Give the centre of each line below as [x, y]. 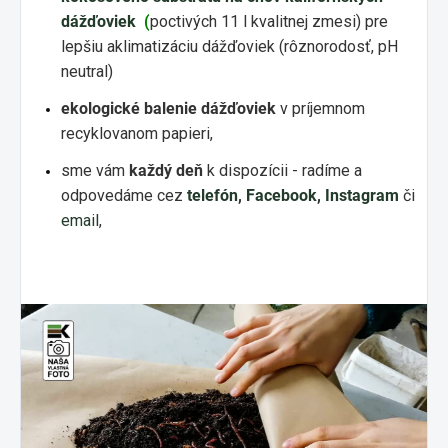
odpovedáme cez [122, 195]
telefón [212, 195]
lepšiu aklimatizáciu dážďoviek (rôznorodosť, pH [229, 46]
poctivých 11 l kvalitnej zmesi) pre [269, 21]
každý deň [166, 170]
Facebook [281, 195]
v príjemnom [320, 108]
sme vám [95, 170]
